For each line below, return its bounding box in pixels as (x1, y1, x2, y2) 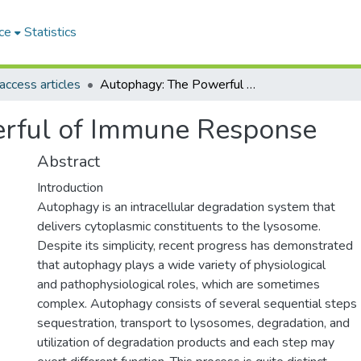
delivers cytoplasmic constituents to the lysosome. (37, 218, 321, 235)
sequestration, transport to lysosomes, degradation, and (37, 314, 350, 332)
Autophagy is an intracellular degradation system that (37, 198, 335, 216)
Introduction (37, 179, 103, 197)
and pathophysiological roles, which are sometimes (37, 276, 320, 293)
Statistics (24, 23, 77, 41)
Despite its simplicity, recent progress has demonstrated (37, 237, 353, 255)
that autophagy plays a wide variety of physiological (37, 256, 326, 274)
